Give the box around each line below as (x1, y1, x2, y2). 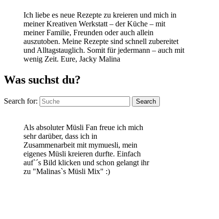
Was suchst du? (4, 73, 81, 87)
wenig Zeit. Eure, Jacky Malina (23, 55, 120, 64)
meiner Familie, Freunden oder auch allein (23, 28, 153, 37)
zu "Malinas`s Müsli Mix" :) (23, 167, 110, 175)
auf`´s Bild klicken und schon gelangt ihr (23, 158, 149, 167)
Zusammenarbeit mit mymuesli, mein (23, 140, 137, 149)
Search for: (4, 96, 40, 105)
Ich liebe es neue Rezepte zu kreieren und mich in (23, 11, 176, 20)
